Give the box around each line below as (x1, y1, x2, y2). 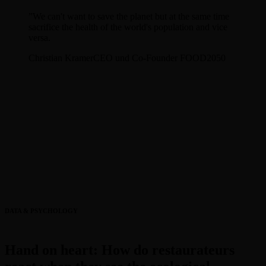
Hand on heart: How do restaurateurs (5, 242, 235, 258)
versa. (28, 32, 50, 43)
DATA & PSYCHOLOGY (5, 207, 78, 214)
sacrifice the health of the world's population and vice (28, 21, 227, 32)
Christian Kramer (28, 52, 93, 63)
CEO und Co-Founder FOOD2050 (93, 52, 226, 63)
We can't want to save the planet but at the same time (33, 11, 229, 21)
